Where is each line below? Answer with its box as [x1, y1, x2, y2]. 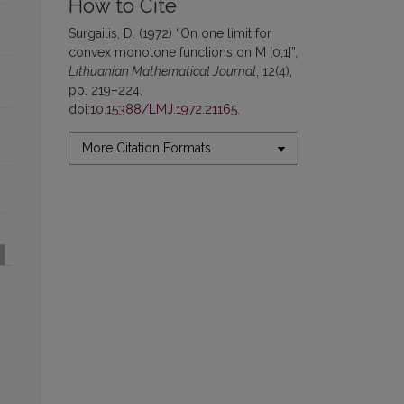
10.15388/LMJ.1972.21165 [90, 102, 237, 117]
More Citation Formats [82, 141, 211, 156]
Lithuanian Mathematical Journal [69, 64, 256, 79]
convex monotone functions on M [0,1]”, [69, 45, 298, 60]
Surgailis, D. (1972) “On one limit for [69, 26, 271, 41]
